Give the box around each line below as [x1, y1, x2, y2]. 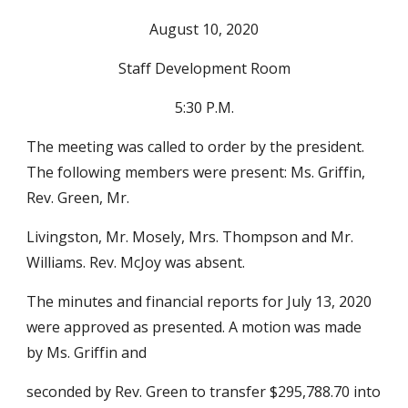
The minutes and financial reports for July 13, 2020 [26, 291, 372, 311]
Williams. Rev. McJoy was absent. [26, 252, 246, 272]
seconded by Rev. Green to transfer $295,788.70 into [26, 382, 382, 402]
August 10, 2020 [149, 19, 259, 39]
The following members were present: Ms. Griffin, [26, 162, 366, 182]
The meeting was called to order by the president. [26, 137, 365, 157]
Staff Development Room [117, 58, 291, 78]
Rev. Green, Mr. [26, 188, 130, 208]
